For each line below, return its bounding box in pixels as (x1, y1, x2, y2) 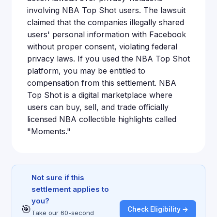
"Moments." (27, 126, 71, 136)
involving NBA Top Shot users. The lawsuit (27, 5, 186, 15)
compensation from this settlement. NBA (27, 78, 176, 88)
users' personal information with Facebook (27, 30, 186, 39)
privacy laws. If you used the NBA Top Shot (27, 54, 190, 63)
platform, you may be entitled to (27, 66, 145, 76)
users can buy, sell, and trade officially (27, 102, 169, 112)
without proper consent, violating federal (27, 42, 177, 51)
